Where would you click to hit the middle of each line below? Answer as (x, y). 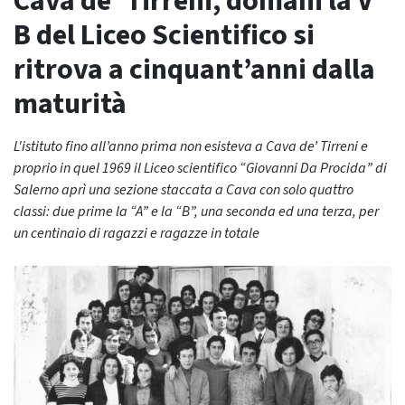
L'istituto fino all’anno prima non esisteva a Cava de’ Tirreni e (191, 146)
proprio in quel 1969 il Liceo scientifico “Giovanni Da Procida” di (200, 168)
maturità (70, 104)
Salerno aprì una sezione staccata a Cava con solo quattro (184, 190)
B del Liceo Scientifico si (164, 35)
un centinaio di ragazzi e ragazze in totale (137, 233)
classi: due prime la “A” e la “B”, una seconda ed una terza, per (196, 212)
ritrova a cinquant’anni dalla (194, 70)
